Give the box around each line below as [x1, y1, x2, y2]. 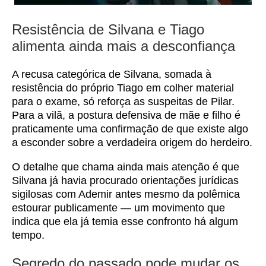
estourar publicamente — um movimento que [12, 202, 225, 214]
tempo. [12, 229, 45, 241]
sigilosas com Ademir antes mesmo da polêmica [12, 188, 240, 200]
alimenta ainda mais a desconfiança [12, 38, 235, 54]
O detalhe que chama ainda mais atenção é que [12, 161, 239, 173]
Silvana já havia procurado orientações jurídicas [12, 175, 239, 186]
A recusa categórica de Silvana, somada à [12, 68, 211, 80]
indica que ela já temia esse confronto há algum [12, 216, 238, 227]
